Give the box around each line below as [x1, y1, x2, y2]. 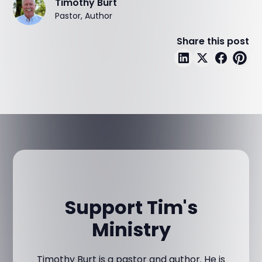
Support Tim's [64, 194, 198, 220]
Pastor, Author [55, 9, 113, 22]
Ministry [91, 216, 171, 243]
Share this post [176, 35, 249, 48]
